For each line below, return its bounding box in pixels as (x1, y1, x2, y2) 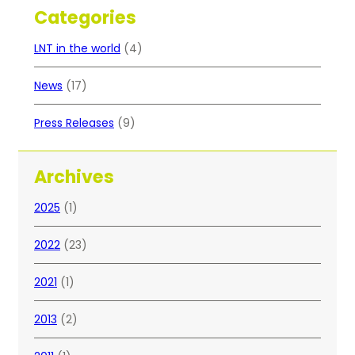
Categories (34, 6, 136, 31)
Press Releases (34, 115, 114, 132)
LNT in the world (34, 40, 120, 57)
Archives (34, 165, 114, 190)
